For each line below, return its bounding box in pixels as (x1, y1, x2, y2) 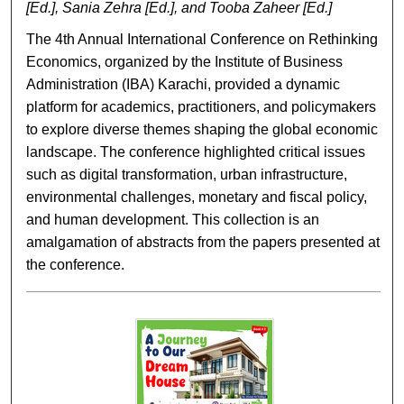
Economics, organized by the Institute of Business (26, 54, 344, 69)
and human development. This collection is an (26, 212, 320, 227)
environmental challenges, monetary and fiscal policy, (26, 189, 368, 205)
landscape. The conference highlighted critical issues (26, 144, 366, 160)
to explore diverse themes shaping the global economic (26, 122, 379, 137)
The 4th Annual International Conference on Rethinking (26, 32, 379, 47)
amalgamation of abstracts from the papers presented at (26, 234, 381, 250)
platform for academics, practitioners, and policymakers (26, 99, 377, 115)
